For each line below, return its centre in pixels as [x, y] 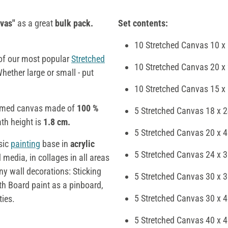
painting [25, 144]
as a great [35, 23]
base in [55, 144]
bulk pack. [74, 23]
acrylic [82, 144]
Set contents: [143, 23]
